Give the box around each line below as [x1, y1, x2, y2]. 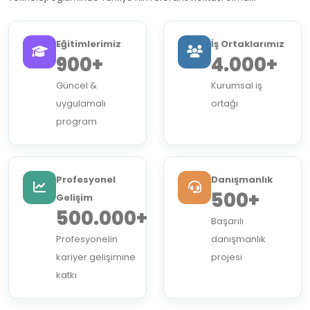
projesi [211, 250, 242, 264]
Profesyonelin [56, 232, 118, 246]
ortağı [211, 96, 238, 110]
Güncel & [56, 78, 97, 92]
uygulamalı [56, 96, 106, 110]
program [56, 114, 97, 128]
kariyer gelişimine [56, 250, 136, 264]
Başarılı [211, 214, 244, 228]
